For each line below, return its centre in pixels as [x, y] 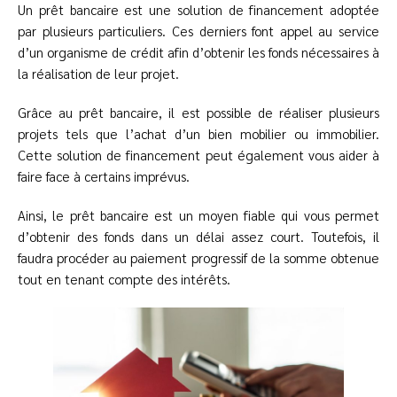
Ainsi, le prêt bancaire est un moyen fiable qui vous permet [198, 215]
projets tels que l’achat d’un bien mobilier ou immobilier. [198, 134]
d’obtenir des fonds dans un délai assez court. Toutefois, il [198, 237]
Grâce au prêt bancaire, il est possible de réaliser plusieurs [198, 113]
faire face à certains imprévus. [105, 176]
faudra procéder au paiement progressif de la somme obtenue [198, 258]
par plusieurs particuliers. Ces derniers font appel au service [198, 31]
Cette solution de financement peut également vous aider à [198, 155]
